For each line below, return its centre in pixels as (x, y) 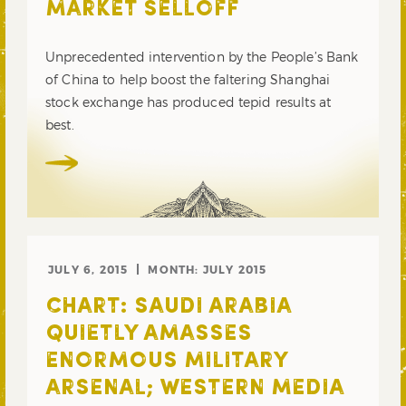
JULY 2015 (235, 270)
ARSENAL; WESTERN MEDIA (194, 389)
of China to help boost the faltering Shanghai (188, 80)
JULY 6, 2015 (88, 270)
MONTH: (175, 270)
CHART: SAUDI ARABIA (168, 308)
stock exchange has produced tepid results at (188, 102)
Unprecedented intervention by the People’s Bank (202, 57)
